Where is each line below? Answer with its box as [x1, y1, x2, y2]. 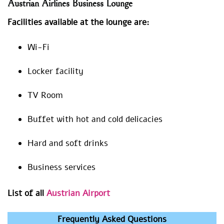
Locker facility [27, 65, 83, 77]
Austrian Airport [44, 187, 110, 199]
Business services [27, 161, 95, 173]
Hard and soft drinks [27, 137, 108, 149]
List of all [7, 187, 44, 199]
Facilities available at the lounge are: [7, 16, 149, 28]
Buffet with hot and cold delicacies [27, 113, 165, 125]
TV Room [27, 89, 62, 101]
